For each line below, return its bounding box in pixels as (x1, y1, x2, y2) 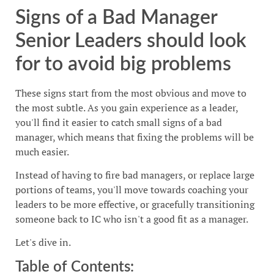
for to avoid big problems (15, 54, 231, 74)
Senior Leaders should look (15, 31, 246, 51)
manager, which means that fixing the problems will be (15, 130, 254, 144)
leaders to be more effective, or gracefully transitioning (15, 197, 254, 211)
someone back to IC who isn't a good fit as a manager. (15, 212, 248, 226)
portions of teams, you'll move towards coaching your (15, 182, 248, 196)
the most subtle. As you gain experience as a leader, (15, 100, 238, 114)
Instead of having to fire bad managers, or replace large (15, 168, 254, 182)
